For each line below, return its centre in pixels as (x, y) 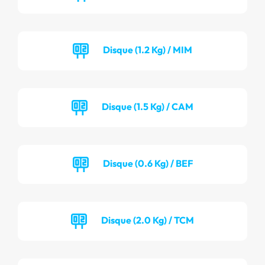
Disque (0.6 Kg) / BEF (148, 163)
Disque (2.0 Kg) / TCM (148, 220)
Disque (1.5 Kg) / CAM (148, 106)
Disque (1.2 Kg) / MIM (148, 49)
